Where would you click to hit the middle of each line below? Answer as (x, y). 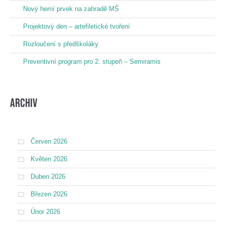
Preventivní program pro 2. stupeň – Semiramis (92, 62)
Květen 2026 (49, 159)
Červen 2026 (49, 141)
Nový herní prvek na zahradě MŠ (71, 9)
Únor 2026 (45, 212)
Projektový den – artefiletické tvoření (77, 26)
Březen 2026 (49, 194)
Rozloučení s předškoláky (61, 44)
